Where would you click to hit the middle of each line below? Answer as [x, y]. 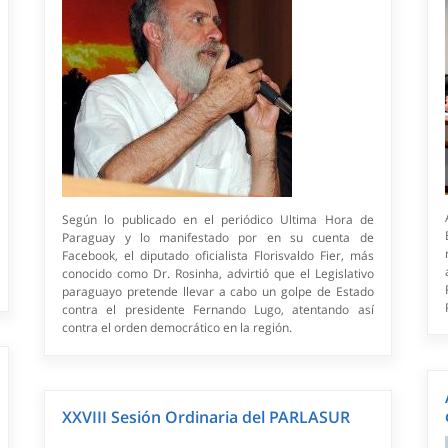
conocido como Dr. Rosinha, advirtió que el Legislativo [218, 274]
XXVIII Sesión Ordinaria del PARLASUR [206, 417]
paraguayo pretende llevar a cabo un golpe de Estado [218, 292]
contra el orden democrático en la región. [177, 328]
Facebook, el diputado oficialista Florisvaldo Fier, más [218, 256]
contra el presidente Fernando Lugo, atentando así [218, 310]
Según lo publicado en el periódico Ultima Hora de [218, 220]
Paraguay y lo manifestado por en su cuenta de [218, 238]
